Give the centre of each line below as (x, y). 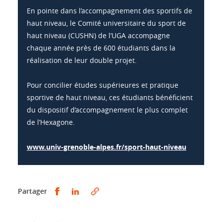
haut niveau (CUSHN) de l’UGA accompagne (98, 36)
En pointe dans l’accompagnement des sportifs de (110, 11)
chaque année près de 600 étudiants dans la (101, 48)
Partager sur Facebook (100, 191)
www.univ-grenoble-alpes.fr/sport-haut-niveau (107, 147)
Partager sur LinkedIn (118, 191)
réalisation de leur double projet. (82, 60)
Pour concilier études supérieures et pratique (103, 85)
